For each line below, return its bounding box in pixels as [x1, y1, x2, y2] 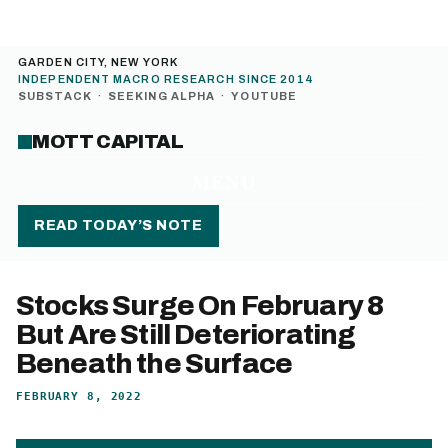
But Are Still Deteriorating [16, 319, 356, 350]
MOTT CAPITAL [32, 131, 184, 152]
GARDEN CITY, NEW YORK [18, 56, 179, 68]
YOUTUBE [231, 90, 298, 102]
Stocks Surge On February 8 [16, 290, 384, 321]
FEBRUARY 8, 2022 [16, 390, 143, 403]
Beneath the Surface [16, 348, 293, 379]
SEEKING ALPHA [107, 90, 216, 102]
